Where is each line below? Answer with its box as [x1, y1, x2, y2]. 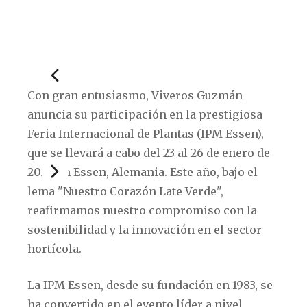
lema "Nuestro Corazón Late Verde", [27, 184, 223, 198]
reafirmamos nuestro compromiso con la [27, 204, 257, 217]
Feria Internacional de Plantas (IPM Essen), [27, 127, 264, 140]
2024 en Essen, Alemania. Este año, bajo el [27, 165, 258, 179]
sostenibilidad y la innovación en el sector [27, 223, 262, 236]
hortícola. [27, 242, 82, 256]
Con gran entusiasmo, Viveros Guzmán [27, 88, 243, 102]
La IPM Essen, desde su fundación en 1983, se [27, 278, 273, 292]
